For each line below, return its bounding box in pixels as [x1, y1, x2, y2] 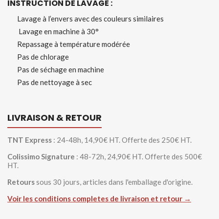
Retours [7, 177, 35, 186]
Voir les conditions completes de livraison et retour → [7, 194, 191, 203]
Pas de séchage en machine [17, 65, 104, 74]
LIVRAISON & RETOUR [7, 111, 102, 124]
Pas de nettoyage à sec [17, 78, 92, 87]
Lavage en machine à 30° [17, 27, 99, 36]
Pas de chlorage [17, 52, 69, 61]
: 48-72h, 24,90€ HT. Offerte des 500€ [75, 152, 202, 161]
